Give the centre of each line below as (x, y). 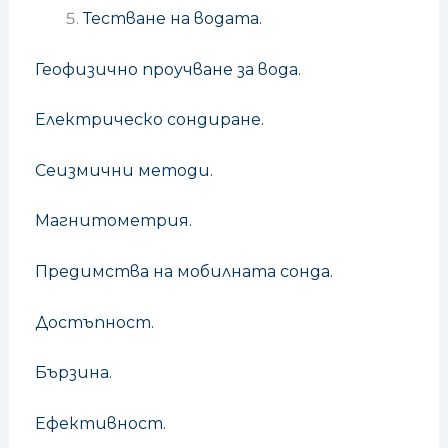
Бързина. (73, 373)
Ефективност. (100, 423)
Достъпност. (94, 322)
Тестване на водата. (172, 18)
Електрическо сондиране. (149, 120)
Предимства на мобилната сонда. (183, 271)
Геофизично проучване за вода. (167, 69)
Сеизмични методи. (123, 170)
